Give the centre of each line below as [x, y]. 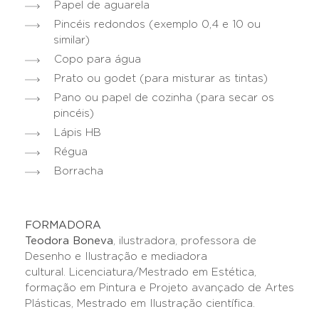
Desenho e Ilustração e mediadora [116, 257]
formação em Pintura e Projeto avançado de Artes [159, 288]
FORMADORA [63, 226]
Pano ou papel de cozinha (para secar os [164, 98]
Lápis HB [78, 133]
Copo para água [98, 60]
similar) [72, 41]
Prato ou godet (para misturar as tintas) [161, 79]
